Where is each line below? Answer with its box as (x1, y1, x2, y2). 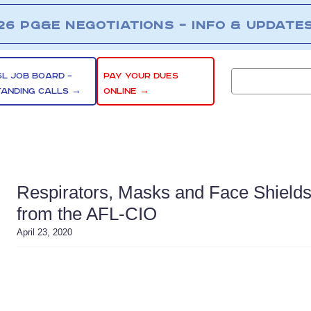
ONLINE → (103, 85, 150, 96)
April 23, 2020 (17, 227, 72, 237)
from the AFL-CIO (17, 203, 157, 224)
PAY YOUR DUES (103, 70, 179, 81)
